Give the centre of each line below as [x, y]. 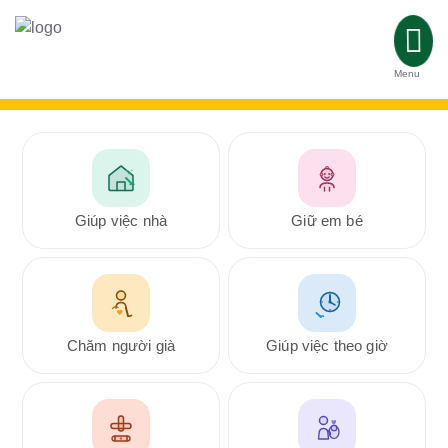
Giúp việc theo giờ [327, 345]
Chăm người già [121, 345]
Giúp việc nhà [121, 220]
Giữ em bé [327, 220]
